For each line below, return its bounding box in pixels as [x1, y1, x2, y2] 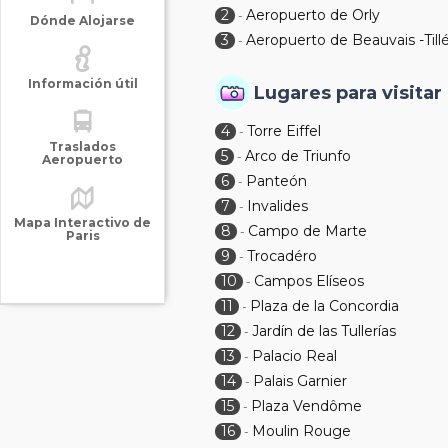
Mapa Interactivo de [14, 215, 151, 230]
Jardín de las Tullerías [252, 322, 397, 340]
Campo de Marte [248, 222, 368, 240]
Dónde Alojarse [30, 13, 135, 28]
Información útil [27, 76, 138, 91]
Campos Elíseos [254, 272, 365, 290]
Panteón [246, 172, 308, 190]
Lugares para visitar [254, 82, 443, 104]
